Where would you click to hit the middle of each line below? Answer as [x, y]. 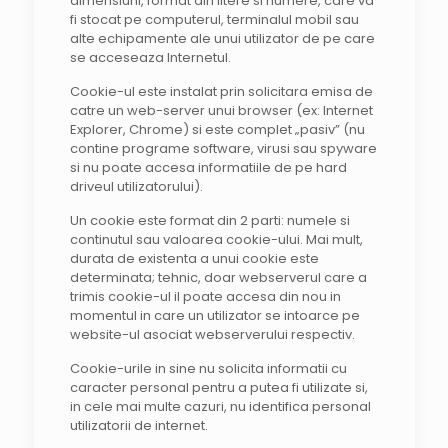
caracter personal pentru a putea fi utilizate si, [218, 387]
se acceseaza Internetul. [150, 57]
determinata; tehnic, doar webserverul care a [218, 277]
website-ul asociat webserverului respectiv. [212, 334]
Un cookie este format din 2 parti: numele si [209, 220]
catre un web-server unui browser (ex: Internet [221, 110]
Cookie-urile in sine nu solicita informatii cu [208, 368]
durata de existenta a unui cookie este [194, 258]
